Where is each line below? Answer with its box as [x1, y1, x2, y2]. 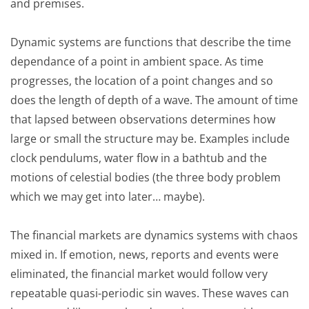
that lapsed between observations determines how [10, 111, 275, 127]
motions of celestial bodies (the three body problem [10, 169, 281, 185]
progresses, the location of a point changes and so [10, 72, 273, 88]
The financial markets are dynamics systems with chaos [10, 227, 298, 243]
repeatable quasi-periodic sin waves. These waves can [10, 285, 289, 301]
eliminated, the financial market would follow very [10, 266, 268, 281]
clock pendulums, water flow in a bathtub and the [10, 150, 267, 166]
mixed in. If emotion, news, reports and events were [10, 246, 279, 262]
